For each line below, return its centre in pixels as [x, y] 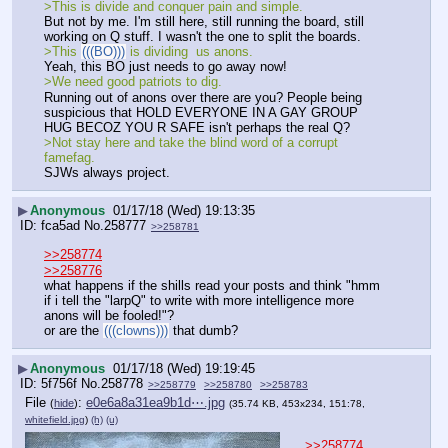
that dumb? [203, 330]
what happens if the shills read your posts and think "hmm [212, 285]
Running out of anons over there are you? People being [203, 97]
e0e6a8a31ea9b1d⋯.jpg [155, 402]
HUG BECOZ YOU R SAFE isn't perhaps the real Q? [197, 127]
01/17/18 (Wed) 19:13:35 [184, 211]
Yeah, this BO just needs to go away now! [167, 67]
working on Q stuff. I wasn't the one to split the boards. [204, 37]
